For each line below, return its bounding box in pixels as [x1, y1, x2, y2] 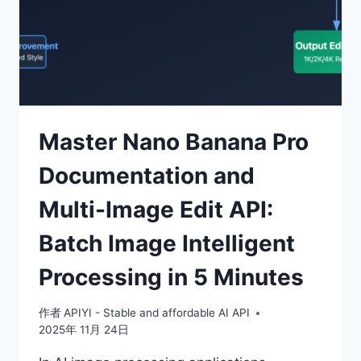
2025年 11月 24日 [39, 323, 129, 337]
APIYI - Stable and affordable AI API [64, 306, 251, 320]
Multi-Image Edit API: [39, 195, 273, 223]
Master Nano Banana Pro [39, 127, 309, 156]
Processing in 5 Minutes [39, 263, 304, 291]
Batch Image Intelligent [39, 229, 295, 257]
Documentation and [39, 161, 255, 189]
